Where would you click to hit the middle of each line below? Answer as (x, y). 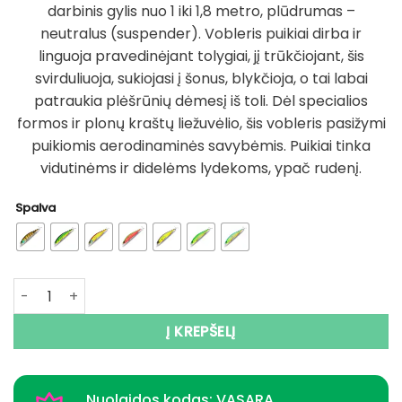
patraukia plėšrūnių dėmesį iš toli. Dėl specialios (201, 101)
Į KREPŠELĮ (201, 332)
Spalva (35, 208)
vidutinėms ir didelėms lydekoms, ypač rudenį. (201, 169)
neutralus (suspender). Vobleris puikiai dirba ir (201, 34)
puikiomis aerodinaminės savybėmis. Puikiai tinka (201, 146)
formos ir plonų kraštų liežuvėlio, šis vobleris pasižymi (201, 124)
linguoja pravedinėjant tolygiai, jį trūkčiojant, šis (201, 57)
